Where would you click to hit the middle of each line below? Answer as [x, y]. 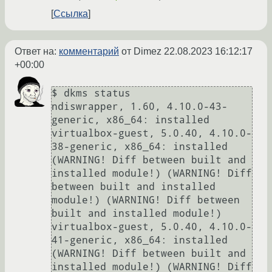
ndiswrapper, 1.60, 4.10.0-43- [140, 107]
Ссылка [71, 14]
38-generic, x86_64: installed [140, 147]
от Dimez [141, 52]
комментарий [89, 52]
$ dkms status [91, 93]
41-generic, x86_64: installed [140, 240]
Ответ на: [37, 52]
